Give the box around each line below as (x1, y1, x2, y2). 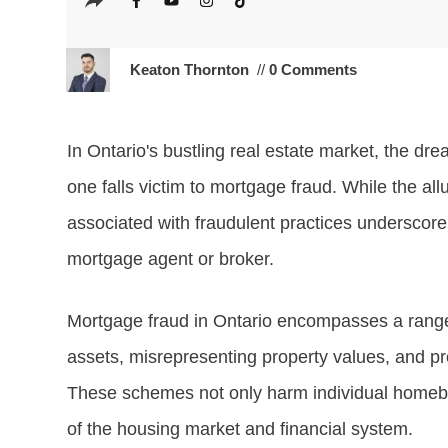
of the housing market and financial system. (66, 418, 413, 439)
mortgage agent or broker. (66, 248, 274, 269)
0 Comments (264, 60, 357, 78)
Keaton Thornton (129, 60, 249, 78)
